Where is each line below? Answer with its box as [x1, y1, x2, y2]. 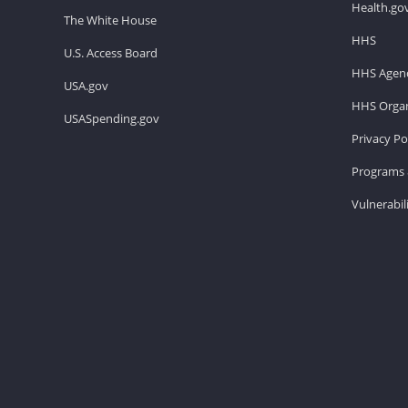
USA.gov [64, 76, 108, 94]
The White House [64, 11, 157, 28]
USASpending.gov [64, 109, 159, 127]
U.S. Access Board [64, 44, 158, 61]
